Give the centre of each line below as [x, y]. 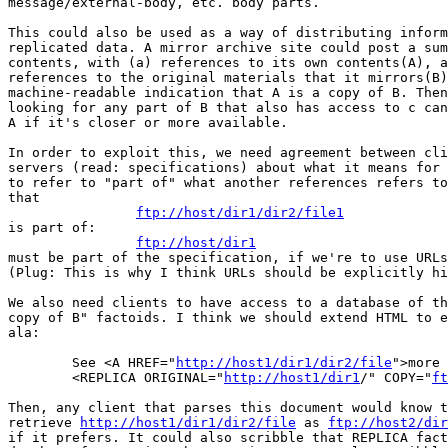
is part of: [52, 228]
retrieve [44, 423]
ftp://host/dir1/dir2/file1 [240, 213]
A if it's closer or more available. [148, 123]
